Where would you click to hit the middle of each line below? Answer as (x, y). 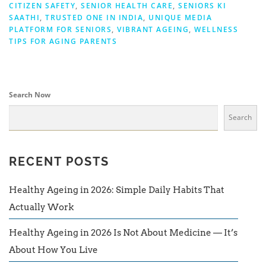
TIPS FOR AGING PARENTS (63, 41)
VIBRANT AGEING (153, 29)
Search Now (30, 94)
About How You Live (53, 250)
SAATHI (24, 17)
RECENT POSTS (59, 161)
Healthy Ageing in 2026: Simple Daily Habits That (117, 190)
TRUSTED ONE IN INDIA (94, 17)
